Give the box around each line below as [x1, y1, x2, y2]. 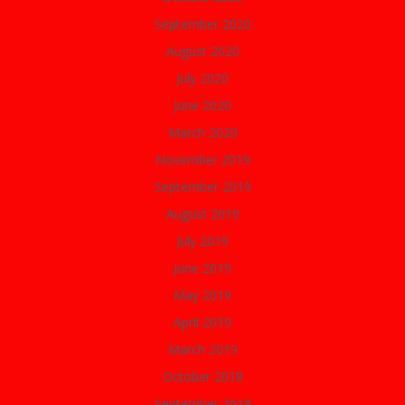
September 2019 [154, 178, 251, 195]
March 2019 [167, 341, 238, 358]
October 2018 [162, 368, 243, 385]
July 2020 [176, 70, 229, 87]
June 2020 [174, 97, 231, 114]
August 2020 [165, 42, 240, 60]
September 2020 [154, 15, 251, 33]
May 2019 [174, 287, 231, 304]
